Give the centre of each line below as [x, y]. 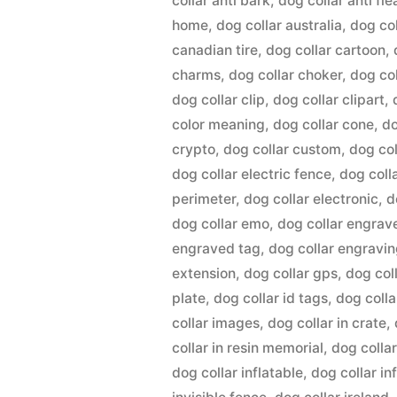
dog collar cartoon [326, 50]
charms [197, 75]
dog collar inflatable [238, 373]
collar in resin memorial [248, 348]
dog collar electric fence [252, 174]
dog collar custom [283, 149]
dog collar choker [286, 75]
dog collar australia [280, 25]
